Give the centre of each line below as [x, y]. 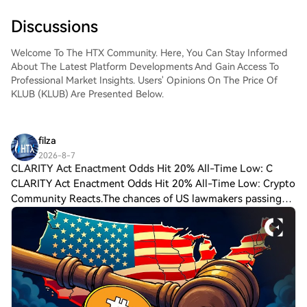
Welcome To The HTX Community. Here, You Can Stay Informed [149, 53]
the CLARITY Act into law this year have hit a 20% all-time [149, 214]
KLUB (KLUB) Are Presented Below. [87, 94]
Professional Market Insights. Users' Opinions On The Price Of [144, 80]
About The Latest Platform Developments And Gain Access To [145, 66]
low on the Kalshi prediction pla [86, 229]
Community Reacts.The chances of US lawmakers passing [146, 199]
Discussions [54, 27]
